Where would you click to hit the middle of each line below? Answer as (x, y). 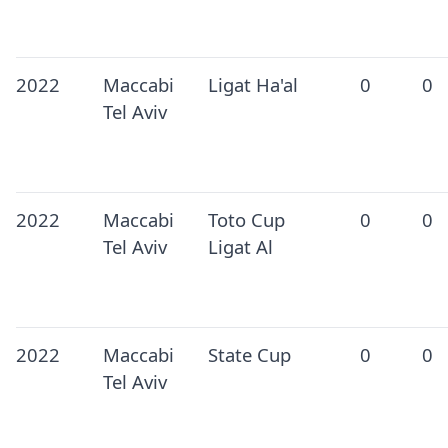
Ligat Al (240, 247)
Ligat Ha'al (252, 85)
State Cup (249, 355)
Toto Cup (246, 220)
